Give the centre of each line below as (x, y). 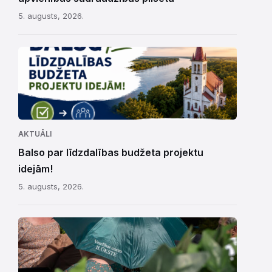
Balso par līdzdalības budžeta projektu (111, 152)
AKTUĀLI (35, 134)
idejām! (36, 168)
